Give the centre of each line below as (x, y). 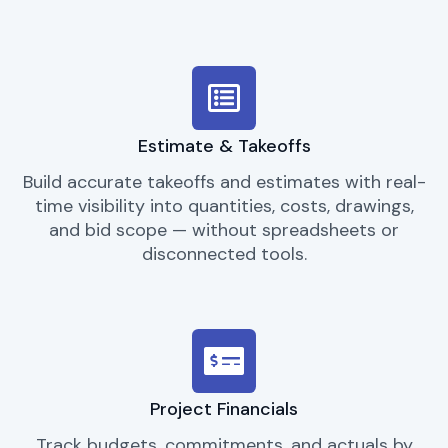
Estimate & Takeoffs (224, 146)
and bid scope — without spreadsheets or (224, 230)
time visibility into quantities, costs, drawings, (224, 206)
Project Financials (224, 408)
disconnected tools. (224, 254)
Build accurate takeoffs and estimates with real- (224, 182)
